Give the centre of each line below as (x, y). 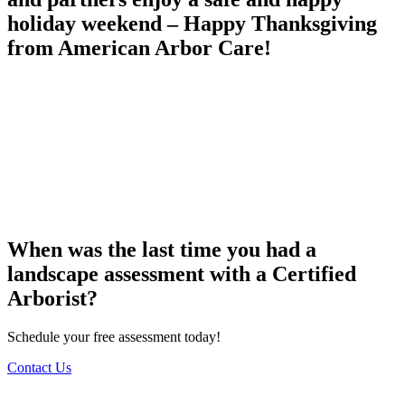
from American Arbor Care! (139, 47)
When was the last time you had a (162, 249)
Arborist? (52, 298)
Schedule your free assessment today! (114, 336)
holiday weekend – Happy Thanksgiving (192, 23)
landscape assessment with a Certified (182, 273)
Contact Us (39, 367)
